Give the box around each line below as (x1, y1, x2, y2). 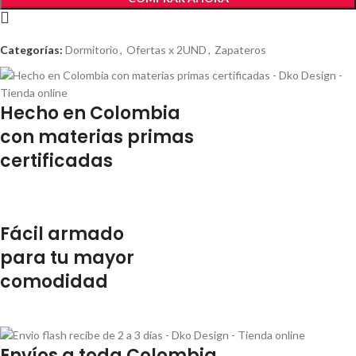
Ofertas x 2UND (126, 42, 207, 56)
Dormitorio (65, 42, 118, 56)
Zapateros (215, 42, 266, 56)
